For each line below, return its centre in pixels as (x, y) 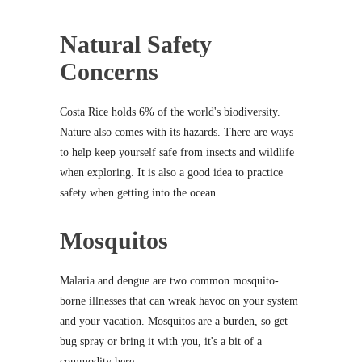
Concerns (109, 72)
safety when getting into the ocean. (139, 193)
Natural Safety (136, 44)
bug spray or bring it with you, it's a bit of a (161, 342)
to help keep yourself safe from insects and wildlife (177, 153)
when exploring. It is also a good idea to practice (171, 173)
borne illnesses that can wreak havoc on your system (179, 301)
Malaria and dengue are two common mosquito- (169, 281)
